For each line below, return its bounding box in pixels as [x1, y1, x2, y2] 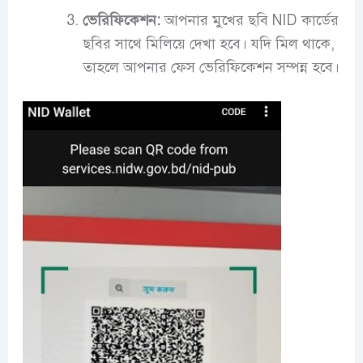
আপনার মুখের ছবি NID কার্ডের [160, 11, 339, 29]
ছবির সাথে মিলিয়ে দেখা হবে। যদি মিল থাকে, [82, 34, 335, 53]
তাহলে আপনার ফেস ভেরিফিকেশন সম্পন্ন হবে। [82, 58, 340, 76]
